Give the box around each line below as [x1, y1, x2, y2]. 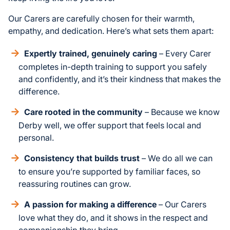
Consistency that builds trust [24, 153, 140, 164]
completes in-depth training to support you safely [18, 62, 207, 72]
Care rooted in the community [24, 107, 143, 118]
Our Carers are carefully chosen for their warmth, [8, 13, 195, 24]
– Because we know [143, 107, 220, 118]
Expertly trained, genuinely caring [24, 48, 157, 59]
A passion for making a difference [24, 199, 157, 210]
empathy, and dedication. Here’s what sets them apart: [8, 26, 214, 36]
